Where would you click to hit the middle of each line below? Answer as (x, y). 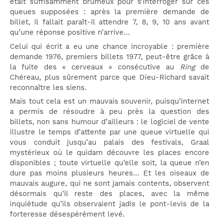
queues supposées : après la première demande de (109, 12)
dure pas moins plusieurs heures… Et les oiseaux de (109, 173)
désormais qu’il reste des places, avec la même (109, 194)
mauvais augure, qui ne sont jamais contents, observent (109, 184)
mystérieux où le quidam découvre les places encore (109, 153)
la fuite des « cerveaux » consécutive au (95, 67)
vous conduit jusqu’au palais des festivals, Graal (109, 142)
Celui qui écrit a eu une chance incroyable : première (109, 46)
